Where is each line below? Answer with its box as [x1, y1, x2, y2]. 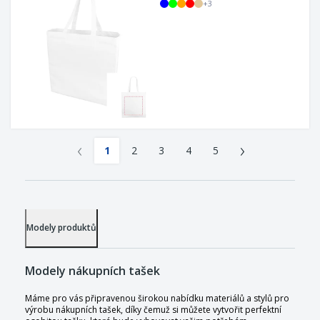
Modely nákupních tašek [25, 263, 160, 279]
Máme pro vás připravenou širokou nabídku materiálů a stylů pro [25, 292, 289, 305]
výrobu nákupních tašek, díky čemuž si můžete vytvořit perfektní [25, 304, 281, 316]
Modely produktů [26, 221, 96, 234]
